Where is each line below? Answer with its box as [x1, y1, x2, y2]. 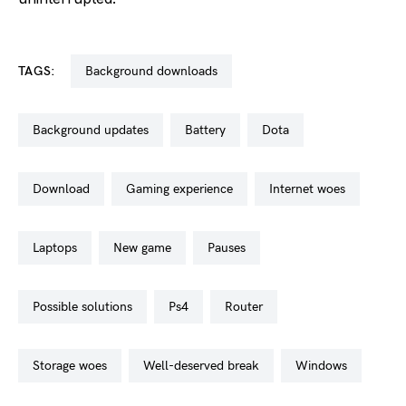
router [233, 299, 263, 314]
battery [193, 122, 226, 138]
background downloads [92, 63, 217, 79]
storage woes [40, 358, 107, 373]
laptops [39, 240, 77, 256]
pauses [215, 240, 246, 256]
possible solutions [40, 299, 132, 314]
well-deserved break [155, 358, 259, 373]
